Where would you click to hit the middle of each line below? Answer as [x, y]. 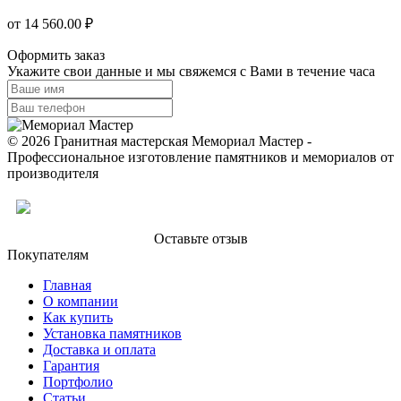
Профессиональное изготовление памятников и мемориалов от [200, 157]
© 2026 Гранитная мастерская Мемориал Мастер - [159, 141]
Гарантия [71, 365]
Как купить [78, 317]
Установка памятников [112, 333]
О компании [81, 301]
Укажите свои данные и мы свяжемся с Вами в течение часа [191, 71]
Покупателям [48, 254]
